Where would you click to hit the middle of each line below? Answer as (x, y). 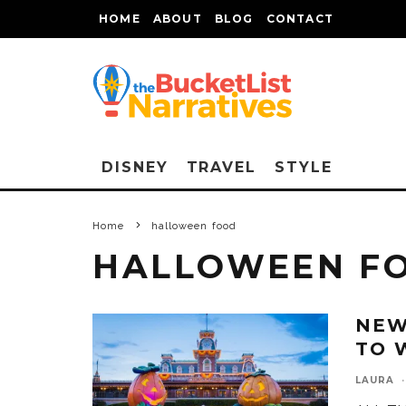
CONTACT (300, 19)
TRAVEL (222, 167)
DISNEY (135, 167)
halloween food (194, 226)
